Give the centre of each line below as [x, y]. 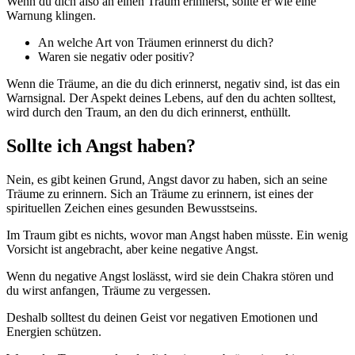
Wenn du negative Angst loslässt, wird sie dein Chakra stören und [170, 276]
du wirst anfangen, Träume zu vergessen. [109, 290]
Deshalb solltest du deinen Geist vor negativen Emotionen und [162, 317]
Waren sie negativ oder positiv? [116, 57]
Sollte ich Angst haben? [101, 146]
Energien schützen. [54, 332]
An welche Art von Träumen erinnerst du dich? [156, 43]
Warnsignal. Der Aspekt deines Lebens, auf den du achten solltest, [171, 98]
